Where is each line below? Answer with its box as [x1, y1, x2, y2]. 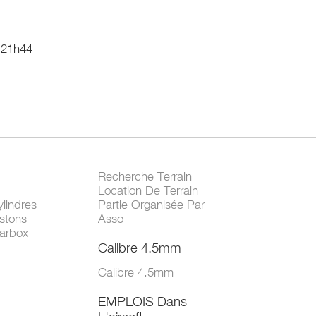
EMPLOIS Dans [97, 293, 187, 310]
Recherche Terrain [97, 169, 192, 184]
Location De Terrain [97, 183, 198, 198]
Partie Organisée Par [97, 197, 205, 212]
